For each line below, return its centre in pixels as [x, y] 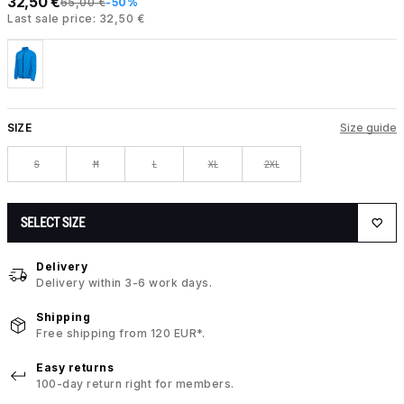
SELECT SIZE [53, 223]
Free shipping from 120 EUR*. [120, 334]
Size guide [368, 128]
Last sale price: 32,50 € [76, 18]
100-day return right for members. [135, 384]
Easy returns [75, 368]
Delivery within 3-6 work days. [124, 283]
